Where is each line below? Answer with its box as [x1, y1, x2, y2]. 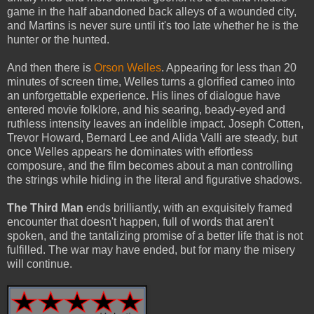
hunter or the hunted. [7, 33, 109, 46]
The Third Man [7, 201, 83, 214]
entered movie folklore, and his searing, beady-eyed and [7, 103, 285, 116]
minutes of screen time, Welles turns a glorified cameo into [7, 75, 295, 88]
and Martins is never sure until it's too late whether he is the [7, 19, 299, 32]
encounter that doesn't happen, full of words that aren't [7, 215, 273, 228]
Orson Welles [94, 61, 161, 74]
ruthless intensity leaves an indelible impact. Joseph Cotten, [7, 117, 303, 130]
